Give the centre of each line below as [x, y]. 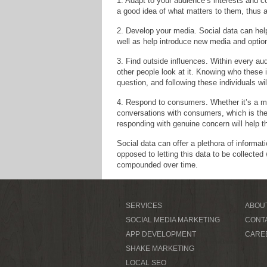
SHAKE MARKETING [160, 248]
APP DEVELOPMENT [161, 234]
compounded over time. [157, 164]
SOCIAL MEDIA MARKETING [173, 220]
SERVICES [144, 205]
